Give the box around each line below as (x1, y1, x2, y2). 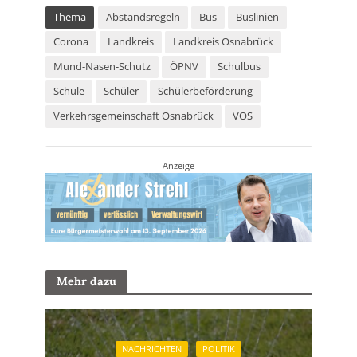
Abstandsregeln (105, 10, 180, 25)
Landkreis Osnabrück (172, 35, 273, 49)
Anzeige (163, 159, 194, 172)
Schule (53, 84, 84, 99)
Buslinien (235, 10, 279, 25)
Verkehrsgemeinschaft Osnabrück (53, 109, 214, 124)
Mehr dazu (56, 274, 116, 289)
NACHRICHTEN (122, 343, 182, 355)
